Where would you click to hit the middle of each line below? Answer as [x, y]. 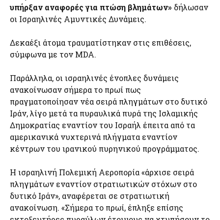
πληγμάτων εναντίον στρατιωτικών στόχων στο [103, 184]
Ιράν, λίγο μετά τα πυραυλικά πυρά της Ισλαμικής [104, 113]
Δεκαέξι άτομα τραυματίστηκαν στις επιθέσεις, [100, 43]
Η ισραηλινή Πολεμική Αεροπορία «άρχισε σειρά [102, 172]
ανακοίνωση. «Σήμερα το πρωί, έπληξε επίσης [96, 208]
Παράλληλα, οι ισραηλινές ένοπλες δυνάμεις [94, 78]
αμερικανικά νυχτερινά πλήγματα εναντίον [94, 137]
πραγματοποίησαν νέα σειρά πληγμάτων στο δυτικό [109, 102]
